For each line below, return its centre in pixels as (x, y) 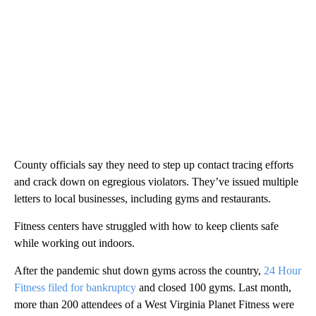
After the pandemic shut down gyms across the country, (139, 271)
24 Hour (282, 271)
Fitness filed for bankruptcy (75, 288)
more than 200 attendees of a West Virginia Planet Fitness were (154, 305)
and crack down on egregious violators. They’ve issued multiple (156, 182)
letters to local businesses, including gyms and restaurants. (142, 199)
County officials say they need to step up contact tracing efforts (154, 165)
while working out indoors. (74, 243)
